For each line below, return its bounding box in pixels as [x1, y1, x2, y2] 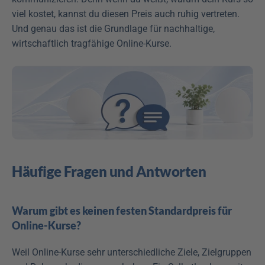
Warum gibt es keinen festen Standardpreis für [12, 203, 232, 217]
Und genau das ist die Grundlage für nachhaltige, [12, 23, 215, 35]
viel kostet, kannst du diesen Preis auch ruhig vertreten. [12, 8, 240, 20]
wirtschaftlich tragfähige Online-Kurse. [12, 38, 172, 50]
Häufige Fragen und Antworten [12, 162, 206, 180]
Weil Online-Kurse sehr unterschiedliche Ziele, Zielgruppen [12, 246, 251, 258]
